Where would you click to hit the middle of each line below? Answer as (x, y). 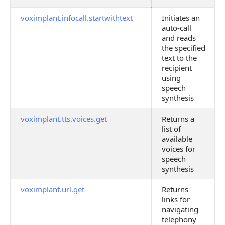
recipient (177, 68)
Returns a (178, 119)
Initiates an (181, 18)
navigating (180, 209)
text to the (179, 58)
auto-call (177, 28)
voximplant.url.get (52, 189)
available (177, 139)
